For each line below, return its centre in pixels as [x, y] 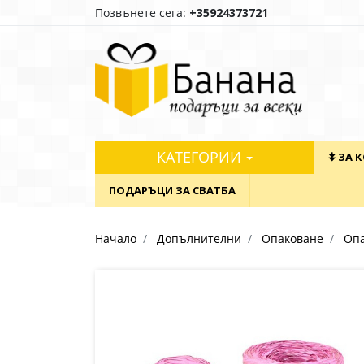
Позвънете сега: [142, 13]
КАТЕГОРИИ [201, 157]
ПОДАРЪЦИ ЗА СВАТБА [172, 191]
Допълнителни [199, 239]
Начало [116, 239]
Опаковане [292, 239]
